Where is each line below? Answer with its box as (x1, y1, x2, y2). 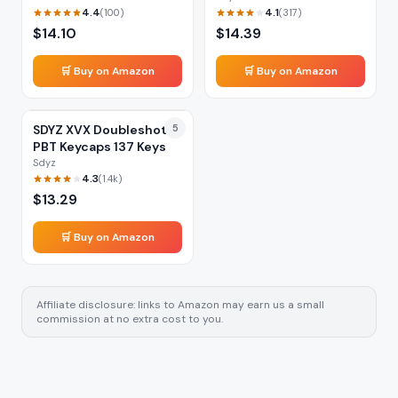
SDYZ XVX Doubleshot (33, 122, 167, 138)
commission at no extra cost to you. (36, 312, 223, 326)
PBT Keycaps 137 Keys (33, 139, 166, 155)
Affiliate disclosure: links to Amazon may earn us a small (36, 298, 324, 312)
